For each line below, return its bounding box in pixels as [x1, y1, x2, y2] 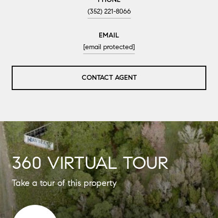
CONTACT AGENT [81, 73, 137, 82]
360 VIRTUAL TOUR [12, 151, 168, 174]
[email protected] [83, 42, 135, 51]
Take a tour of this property [12, 177, 117, 188]
